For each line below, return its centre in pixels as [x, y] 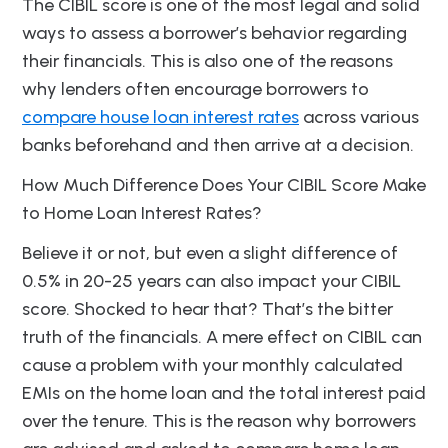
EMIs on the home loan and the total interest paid [224, 393]
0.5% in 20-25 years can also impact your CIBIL [211, 281]
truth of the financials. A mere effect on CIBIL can [222, 337]
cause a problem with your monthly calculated [212, 365]
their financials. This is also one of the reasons [207, 61]
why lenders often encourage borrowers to [195, 89]
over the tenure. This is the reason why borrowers [219, 421]
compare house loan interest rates [160, 117]
